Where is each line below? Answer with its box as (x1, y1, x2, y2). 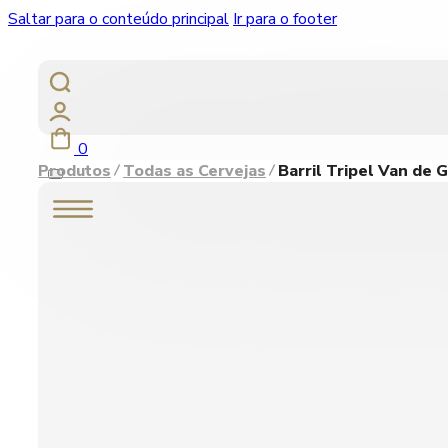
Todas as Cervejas (123, 160, 266, 182)
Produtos (38, 160, 111, 182)
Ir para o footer (233, 8, 337, 30)
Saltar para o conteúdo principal (8, 8, 229, 30)
